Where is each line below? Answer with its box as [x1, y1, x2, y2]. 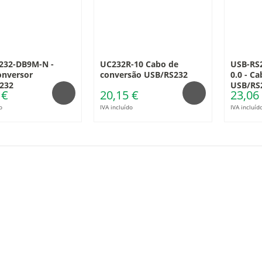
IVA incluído [99, 103, 133, 111]
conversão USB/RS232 [99, 69, 188, 80]
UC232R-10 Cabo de [99, 58, 178, 70]
